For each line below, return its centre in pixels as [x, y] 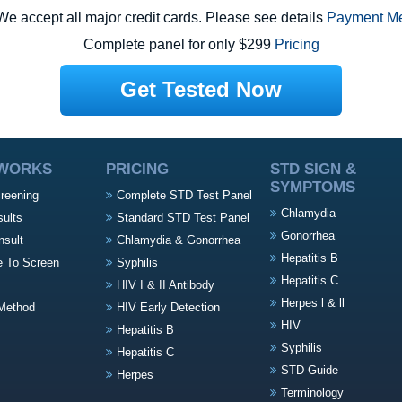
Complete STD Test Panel [184, 195]
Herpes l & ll [313, 303]
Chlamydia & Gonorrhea [179, 240]
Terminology [312, 393]
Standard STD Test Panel [183, 218]
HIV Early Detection [168, 307]
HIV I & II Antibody [166, 285]
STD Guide [310, 370]
